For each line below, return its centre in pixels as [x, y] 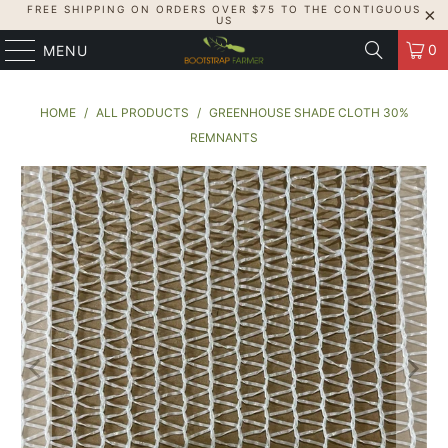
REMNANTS [224, 137]
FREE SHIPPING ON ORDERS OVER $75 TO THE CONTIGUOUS [224, 9]
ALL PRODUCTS [142, 112]
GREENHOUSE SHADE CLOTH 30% [308, 112]
